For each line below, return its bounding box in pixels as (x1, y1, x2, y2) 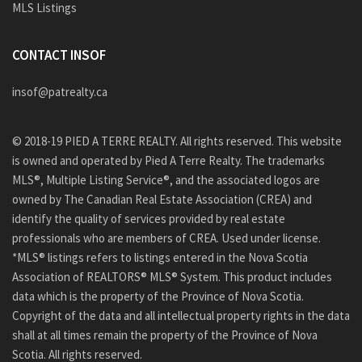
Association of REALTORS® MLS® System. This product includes (12, 269, 332, 284)
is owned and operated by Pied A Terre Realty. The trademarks (12, 153, 325, 168)
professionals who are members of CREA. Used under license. (12, 230, 321, 246)
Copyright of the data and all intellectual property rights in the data (12, 308, 350, 323)
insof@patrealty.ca (12, 84, 107, 99)
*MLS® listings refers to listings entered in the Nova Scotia (12, 250, 308, 265)
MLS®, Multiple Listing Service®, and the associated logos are (12, 172, 320, 187)
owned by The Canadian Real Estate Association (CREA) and (12, 192, 312, 207)
